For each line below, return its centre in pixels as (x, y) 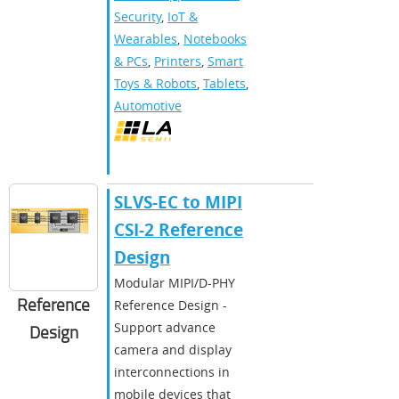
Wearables (146, 38)
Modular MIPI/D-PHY (175, 282)
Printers (178, 61)
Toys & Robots (155, 83)
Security (138, 16)
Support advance (165, 327)
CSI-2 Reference (179, 229)
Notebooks (215, 38)
